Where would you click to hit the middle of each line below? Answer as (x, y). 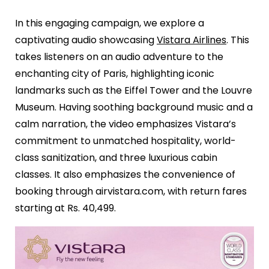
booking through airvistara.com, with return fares (131, 191)
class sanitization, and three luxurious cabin (116, 157)
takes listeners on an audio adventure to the (119, 56)
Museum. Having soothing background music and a (134, 107)
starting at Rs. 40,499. (68, 208)
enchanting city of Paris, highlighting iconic (115, 73)
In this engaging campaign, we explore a (110, 23)
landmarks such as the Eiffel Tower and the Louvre (134, 90)
